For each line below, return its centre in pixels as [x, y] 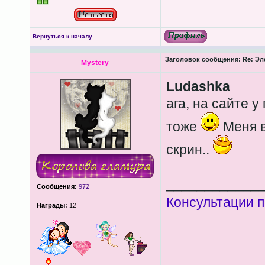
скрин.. [189, 150]
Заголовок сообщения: [203, 59]
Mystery [95, 63]
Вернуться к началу [62, 36]
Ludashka [198, 86]
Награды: [52, 205]
